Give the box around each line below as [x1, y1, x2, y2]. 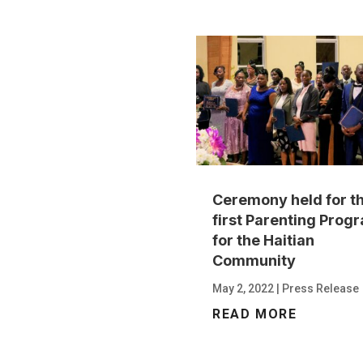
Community [212, 252, 297, 270]
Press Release [282, 282, 360, 296]
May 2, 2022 [212, 282, 275, 296]
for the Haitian [212, 232, 315, 250]
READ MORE [212, 306, 297, 322]
